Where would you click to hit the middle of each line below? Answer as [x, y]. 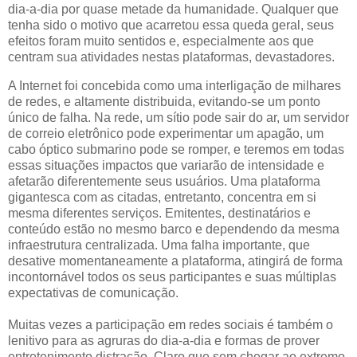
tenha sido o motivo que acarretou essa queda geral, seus [171, 25]
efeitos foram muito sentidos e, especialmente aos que [161, 41]
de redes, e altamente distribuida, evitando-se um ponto [164, 101]
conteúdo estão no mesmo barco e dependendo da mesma [174, 229]
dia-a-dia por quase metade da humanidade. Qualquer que [173, 9]
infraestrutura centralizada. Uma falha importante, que [159, 245]
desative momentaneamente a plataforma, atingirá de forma [175, 261]
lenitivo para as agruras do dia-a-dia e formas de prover [164, 340]
